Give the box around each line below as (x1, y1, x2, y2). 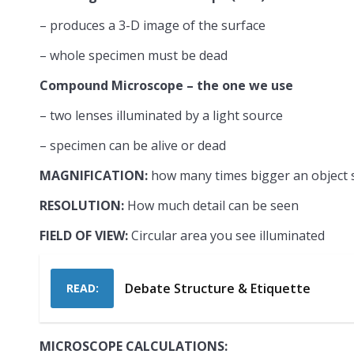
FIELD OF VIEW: (40, 226, 128, 244)
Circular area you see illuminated (128, 226, 325, 244)
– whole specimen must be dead (40, 46, 228, 64)
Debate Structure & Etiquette (125, 279, 311, 297)
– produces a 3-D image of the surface (40, 16, 265, 34)
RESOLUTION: (40, 196, 124, 214)
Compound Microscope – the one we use (40, 76, 293, 94)
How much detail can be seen (124, 196, 299, 214)
